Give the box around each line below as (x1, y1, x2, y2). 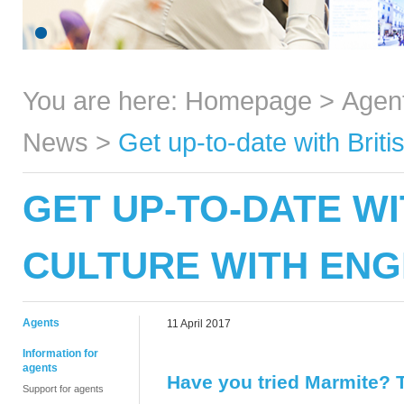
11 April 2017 (167, 317, 231, 330)
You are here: (23, 86, 185, 115)
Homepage (185, 86, 312, 115)
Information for (23, 347, 98, 360)
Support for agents (23, 383, 104, 394)
